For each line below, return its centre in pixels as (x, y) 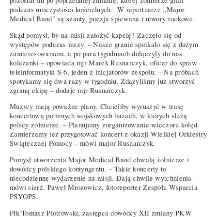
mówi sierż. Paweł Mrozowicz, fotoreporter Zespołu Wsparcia (104, 187)
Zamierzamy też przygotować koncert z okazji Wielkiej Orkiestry (108, 134)
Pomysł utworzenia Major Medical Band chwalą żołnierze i (100, 159)
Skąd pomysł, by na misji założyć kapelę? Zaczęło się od (96, 35)
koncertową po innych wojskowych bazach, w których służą (99, 116)
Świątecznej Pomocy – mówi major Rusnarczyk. (83, 143)
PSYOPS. (24, 196)
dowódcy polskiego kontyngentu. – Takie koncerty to (88, 169)
